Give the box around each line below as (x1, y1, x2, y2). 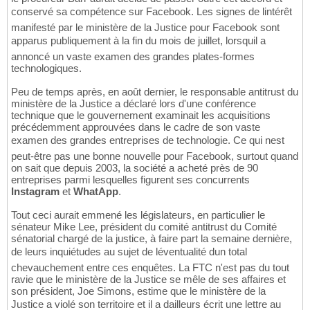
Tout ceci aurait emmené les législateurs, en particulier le (11, 209, 265, 221)
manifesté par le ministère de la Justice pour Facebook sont (11, 21, 280, 34)
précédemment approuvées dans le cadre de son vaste (11, 121, 260, 134)
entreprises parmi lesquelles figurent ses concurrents (11, 174, 250, 186)
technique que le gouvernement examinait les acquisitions (11, 109, 271, 122)
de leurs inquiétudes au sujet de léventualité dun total (11, 246, 247, 258)
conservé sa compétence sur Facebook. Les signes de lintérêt (11, 6, 292, 18)
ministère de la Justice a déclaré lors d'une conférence (11, 98, 256, 110)
